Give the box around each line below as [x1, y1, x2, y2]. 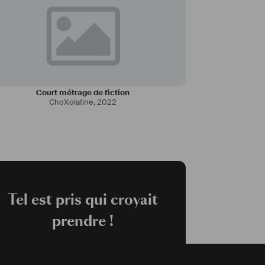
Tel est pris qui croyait [8, 189, 158, 210]
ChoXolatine [49, 97, 93, 108]
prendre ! [52, 211, 114, 231]
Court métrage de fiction [36, 88, 130, 98]
